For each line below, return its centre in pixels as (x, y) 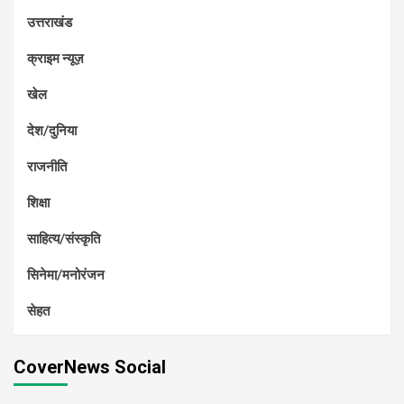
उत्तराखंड (50, 22)
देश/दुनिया (52, 130)
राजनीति (47, 166)
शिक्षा (38, 202)
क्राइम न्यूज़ (55, 58)
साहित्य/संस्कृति (64, 239)
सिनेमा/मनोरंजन (66, 275)
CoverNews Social (90, 367)
